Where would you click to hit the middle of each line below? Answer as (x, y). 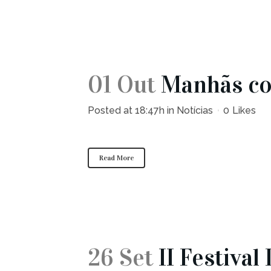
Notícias (195, 110)
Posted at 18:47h (126, 110)
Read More (116, 158)
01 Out (122, 84)
